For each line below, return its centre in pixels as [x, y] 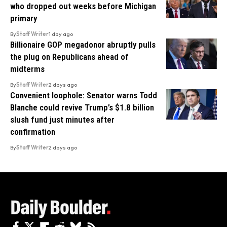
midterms [27, 69]
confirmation [33, 131]
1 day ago [61, 34]
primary [24, 18]
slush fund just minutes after [62, 119]
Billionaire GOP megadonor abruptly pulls [83, 44]
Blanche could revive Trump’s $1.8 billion [82, 107]
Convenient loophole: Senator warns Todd [84, 95]
